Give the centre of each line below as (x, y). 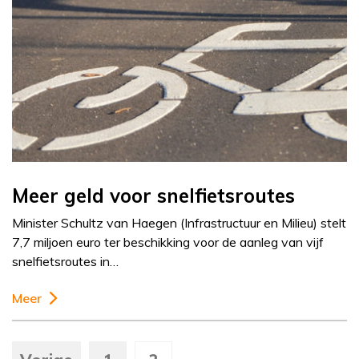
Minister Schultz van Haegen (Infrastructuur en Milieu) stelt (179, 223)
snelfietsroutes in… (65, 262)
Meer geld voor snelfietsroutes (153, 196)
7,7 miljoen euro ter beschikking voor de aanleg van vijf (168, 242)
